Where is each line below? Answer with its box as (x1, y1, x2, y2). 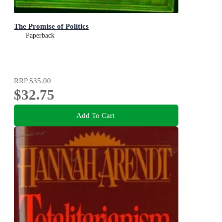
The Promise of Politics (14, 21, 89, 30)
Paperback (26, 31, 55, 39)
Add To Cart (76, 111, 114, 120)
